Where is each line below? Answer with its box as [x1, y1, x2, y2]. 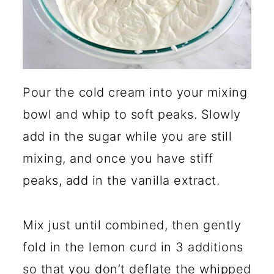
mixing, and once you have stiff [23, 151, 213, 166]
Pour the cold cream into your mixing [23, 85, 247, 100]
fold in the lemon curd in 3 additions [23, 240, 243, 255]
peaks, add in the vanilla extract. [23, 173, 220, 188]
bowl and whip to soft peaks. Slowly [23, 107, 241, 122]
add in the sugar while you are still [23, 129, 232, 144]
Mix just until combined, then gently [23, 218, 241, 233]
